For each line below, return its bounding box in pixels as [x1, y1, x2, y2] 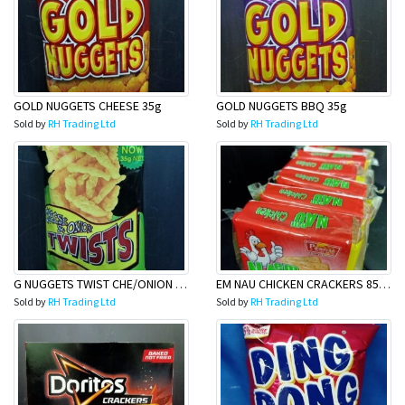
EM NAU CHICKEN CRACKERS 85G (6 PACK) [379, 276, 391, 292]
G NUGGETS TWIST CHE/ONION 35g [175, 276, 187, 292]
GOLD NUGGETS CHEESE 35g [14, 98, 162, 114]
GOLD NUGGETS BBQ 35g [216, 98, 347, 114]
